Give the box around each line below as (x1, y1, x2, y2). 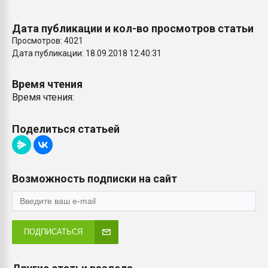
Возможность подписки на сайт (12, 172, 177, 185)
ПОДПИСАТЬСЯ (24, 227, 83, 236)
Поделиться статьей (12, 123, 120, 135)
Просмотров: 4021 (12, 36, 83, 45)
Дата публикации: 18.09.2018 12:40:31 (12, 48, 162, 58)
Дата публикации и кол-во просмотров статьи (12, 22, 254, 35)
